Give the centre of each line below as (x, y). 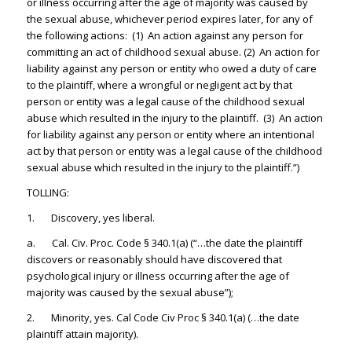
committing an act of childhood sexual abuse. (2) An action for (173, 52)
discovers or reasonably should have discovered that (154, 260)
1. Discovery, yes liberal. (90, 218)
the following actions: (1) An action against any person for (165, 36)
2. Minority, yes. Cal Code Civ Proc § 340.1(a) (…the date (163, 318)
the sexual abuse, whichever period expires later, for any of (169, 19)
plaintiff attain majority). (82, 334)
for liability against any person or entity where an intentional (170, 135)
